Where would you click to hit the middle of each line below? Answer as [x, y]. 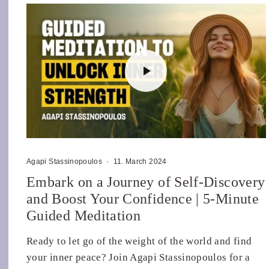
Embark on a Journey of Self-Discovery [146, 182]
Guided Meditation [84, 216]
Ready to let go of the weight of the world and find [139, 241]
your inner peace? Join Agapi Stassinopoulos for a [138, 258]
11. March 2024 [140, 162]
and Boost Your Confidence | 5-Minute [143, 199]
